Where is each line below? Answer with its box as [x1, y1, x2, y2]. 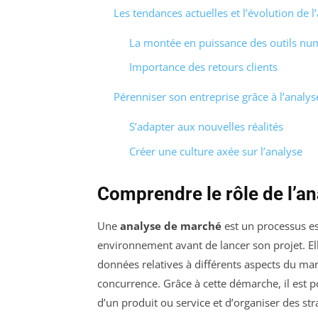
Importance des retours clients [129, 60, 278, 75]
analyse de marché [120, 218, 221, 233]
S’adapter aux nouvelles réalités [129, 119, 283, 134]
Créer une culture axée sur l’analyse [129, 143, 302, 158]
